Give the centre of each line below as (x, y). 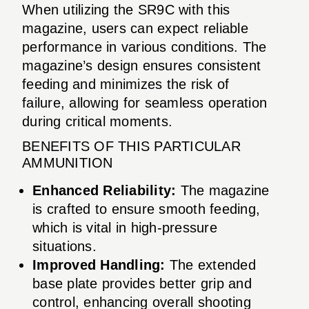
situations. (64, 246)
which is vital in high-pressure (125, 227)
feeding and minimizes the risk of (126, 84)
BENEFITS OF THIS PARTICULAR (131, 146)
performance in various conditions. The (144, 47)
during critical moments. (97, 121)
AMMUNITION (68, 162)
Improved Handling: (99, 265)
